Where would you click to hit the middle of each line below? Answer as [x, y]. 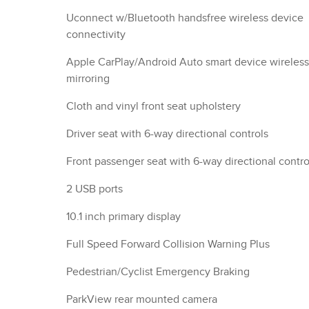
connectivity [96, 34]
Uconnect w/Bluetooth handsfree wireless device [185, 18]
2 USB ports [94, 189]
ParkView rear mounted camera [142, 299]
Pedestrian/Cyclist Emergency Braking [158, 272]
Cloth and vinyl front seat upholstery [153, 106]
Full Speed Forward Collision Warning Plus [168, 244]
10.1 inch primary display [123, 217]
